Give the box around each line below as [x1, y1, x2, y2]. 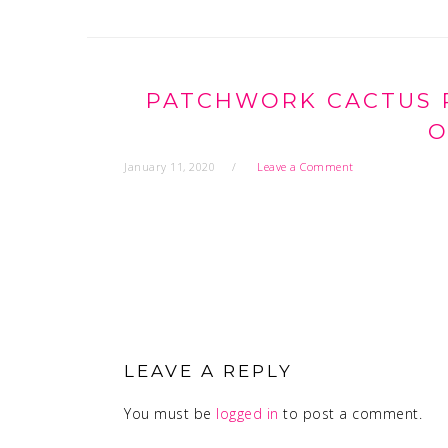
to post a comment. [278, 404, 422, 423]
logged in [216, 404, 279, 423]
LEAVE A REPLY [124, 361, 293, 381]
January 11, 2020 [124, 159, 215, 174]
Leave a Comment [257, 159, 354, 174]
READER [123, 313, 220, 336]
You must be [124, 404, 216, 423]
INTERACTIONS [123, 341, 304, 364]
